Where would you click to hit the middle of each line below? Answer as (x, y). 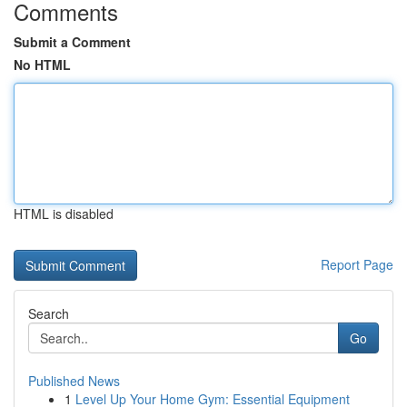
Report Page (357, 264)
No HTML (42, 65)
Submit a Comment (72, 42)
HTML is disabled (64, 213)
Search (49, 313)
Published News (74, 381)
